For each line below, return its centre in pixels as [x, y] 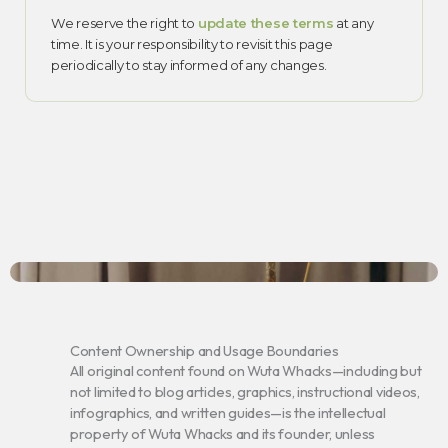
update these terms [265, 23]
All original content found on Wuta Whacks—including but [246, 371]
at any [353, 23]
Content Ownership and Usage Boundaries [204, 351]
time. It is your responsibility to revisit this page [192, 44]
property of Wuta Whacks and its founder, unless [222, 434]
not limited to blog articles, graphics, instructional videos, [245, 392]
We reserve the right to [124, 23]
